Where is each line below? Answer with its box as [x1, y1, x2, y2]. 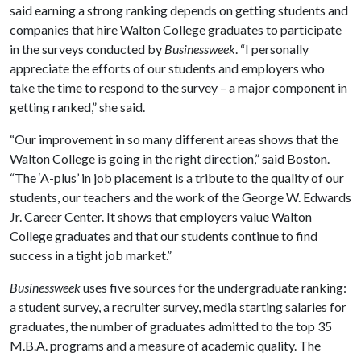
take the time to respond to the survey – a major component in [10, 80, 347, 95]
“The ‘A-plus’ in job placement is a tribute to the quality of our [10, 170, 344, 185]
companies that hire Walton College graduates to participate [10, 22, 342, 37]
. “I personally [235, 41, 309, 56]
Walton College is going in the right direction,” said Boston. [10, 151, 330, 166]
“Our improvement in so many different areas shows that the [10, 131, 338, 147]
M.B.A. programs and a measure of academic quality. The [10, 338, 321, 353]
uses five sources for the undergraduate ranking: [83, 280, 346, 295]
